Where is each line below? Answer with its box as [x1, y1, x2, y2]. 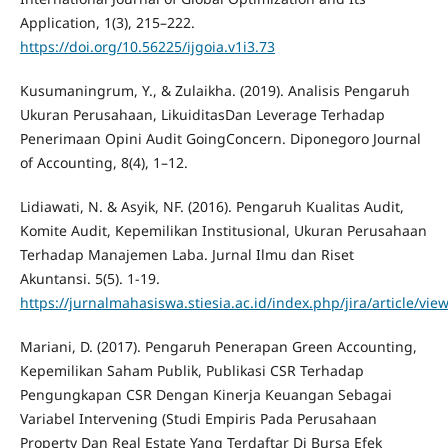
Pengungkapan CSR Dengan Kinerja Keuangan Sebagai [19, 384, 392, 404]
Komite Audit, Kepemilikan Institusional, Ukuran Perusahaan [19, 220, 427, 240]
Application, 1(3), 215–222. [19, 12, 195, 32]
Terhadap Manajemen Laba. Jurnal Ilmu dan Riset [19, 244, 354, 264]
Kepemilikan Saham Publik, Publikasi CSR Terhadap [19, 360, 364, 380]
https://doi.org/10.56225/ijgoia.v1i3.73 [19, 36, 275, 56]
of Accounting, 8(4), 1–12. [19, 152, 188, 172]
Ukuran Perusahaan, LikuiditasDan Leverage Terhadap [19, 104, 385, 124]
